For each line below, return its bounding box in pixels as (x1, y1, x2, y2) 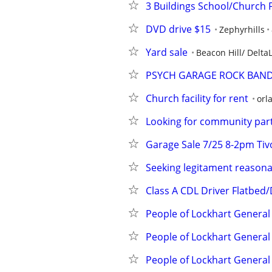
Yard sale (146, 46, 188, 59)
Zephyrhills (219, 24, 265, 35)
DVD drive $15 (146, 22, 211, 36)
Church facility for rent (146, 92, 248, 105)
